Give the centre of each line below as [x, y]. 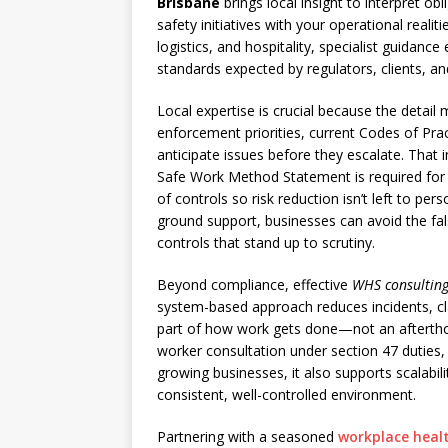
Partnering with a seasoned [247, 436]
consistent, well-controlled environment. [286, 394]
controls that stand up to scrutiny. [266, 242]
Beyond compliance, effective [254, 284]
